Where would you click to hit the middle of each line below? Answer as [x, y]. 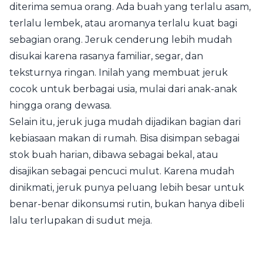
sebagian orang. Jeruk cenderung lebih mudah [121, 39]
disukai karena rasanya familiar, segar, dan [106, 56]
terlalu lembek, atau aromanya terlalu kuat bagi [123, 23]
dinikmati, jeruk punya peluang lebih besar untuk [127, 187]
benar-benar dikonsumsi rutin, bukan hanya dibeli [127, 204]
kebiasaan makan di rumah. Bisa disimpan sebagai [124, 138]
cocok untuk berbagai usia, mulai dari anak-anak [123, 89]
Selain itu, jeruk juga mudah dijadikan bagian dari [125, 122]
